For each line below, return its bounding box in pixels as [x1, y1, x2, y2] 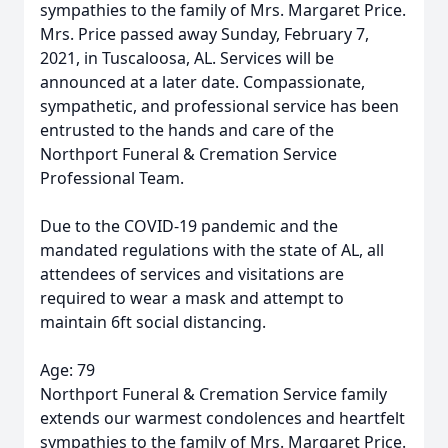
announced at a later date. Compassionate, [40, 71, 365, 93]
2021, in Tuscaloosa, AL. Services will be [40, 47, 334, 69]
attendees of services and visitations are [40, 263, 344, 285]
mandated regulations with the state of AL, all [40, 239, 384, 261]
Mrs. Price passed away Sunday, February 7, [40, 23, 369, 45]
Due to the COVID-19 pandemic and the [40, 215, 338, 237]
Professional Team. [40, 167, 184, 189]
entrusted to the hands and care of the [40, 119, 334, 141]
